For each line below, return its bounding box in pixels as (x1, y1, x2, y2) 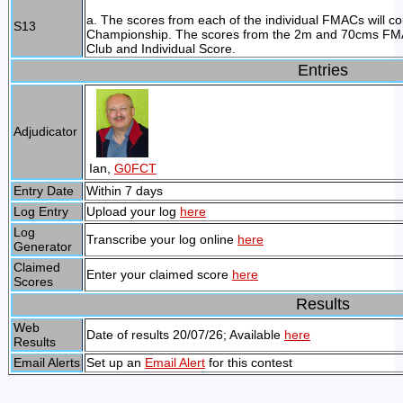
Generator (13, 239, 72, 254)
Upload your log (85, 204, 180, 219)
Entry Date (13, 184, 74, 198)
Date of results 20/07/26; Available (85, 327, 284, 342)
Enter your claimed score (85, 267, 232, 282)
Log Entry (13, 204, 68, 219)
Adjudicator (13, 124, 77, 139)
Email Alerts (13, 355, 80, 370)
